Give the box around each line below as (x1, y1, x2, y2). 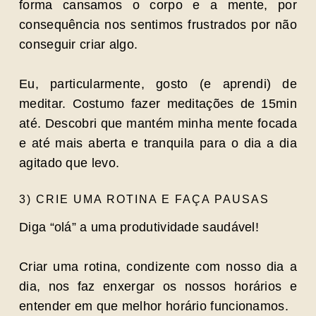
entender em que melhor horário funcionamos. (19, 299, 288, 313)
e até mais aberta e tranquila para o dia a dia (19, 136, 297, 150)
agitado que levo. (19, 156, 120, 170)
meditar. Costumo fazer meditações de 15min (19, 97, 297, 111)
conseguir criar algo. (19, 37, 138, 51)
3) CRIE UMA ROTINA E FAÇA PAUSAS (19, 193, 269, 205)
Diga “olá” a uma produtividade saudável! (19, 220, 259, 234)
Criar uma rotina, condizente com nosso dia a (19, 260, 297, 274)
